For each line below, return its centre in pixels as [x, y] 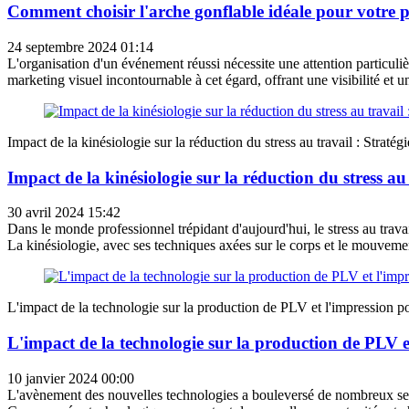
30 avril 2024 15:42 [64, 213]
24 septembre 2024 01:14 [80, 47]
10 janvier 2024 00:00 [71, 378]
